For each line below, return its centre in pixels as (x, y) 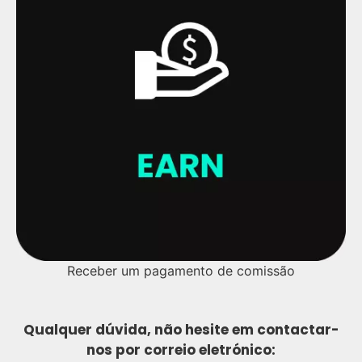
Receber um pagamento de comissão (181, 270)
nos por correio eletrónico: (181, 349)
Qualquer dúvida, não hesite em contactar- (181, 329)
